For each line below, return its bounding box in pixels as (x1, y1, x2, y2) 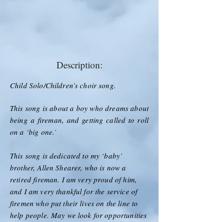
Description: (56, 58, 103, 71)
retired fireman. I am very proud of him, (10, 174, 137, 184)
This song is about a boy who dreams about (10, 103, 149, 113)
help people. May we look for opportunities (10, 210, 147, 220)
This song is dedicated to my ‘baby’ (10, 150, 123, 161)
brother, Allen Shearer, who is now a (10, 162, 126, 172)
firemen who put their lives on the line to (10, 198, 138, 208)
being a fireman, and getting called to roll (10, 114, 149, 125)
